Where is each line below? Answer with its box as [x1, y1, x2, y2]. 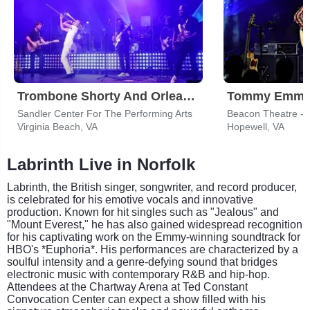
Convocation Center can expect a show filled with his [7, 293, 266, 305]
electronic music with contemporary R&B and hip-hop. [7, 268, 270, 280]
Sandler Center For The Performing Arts [17, 107, 192, 119]
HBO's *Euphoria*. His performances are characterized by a [7, 243, 298, 255]
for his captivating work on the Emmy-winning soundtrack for [7, 230, 300, 243]
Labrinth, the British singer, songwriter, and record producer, [7, 181, 297, 193]
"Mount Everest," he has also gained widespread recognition [7, 218, 302, 230]
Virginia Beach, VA [17, 120, 98, 132]
